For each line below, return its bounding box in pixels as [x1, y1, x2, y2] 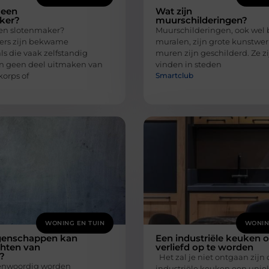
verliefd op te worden [156, 241, 253, 253]
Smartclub [156, 70, 193, 80]
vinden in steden [156, 59, 222, 70]
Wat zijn [156, 5, 192, 17]
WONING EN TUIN [45, 219, 104, 227]
